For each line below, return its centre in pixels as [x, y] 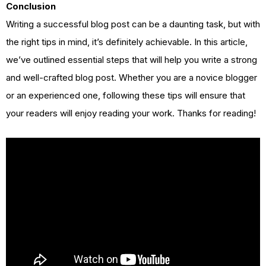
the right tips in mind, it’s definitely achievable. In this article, [127, 42]
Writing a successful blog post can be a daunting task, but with [133, 24]
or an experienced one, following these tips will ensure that [126, 96]
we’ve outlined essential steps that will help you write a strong [132, 60]
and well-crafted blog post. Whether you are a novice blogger [132, 78]
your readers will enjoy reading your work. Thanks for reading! [131, 113]
